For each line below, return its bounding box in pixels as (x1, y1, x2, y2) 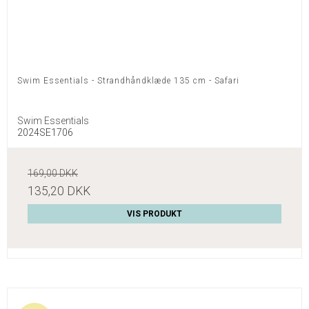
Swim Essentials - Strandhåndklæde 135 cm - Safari (17, 76, 239, 86)
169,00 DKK (28, 168, 78, 179)
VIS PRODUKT (127, 209, 182, 219)
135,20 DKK (28, 184, 90, 199)
